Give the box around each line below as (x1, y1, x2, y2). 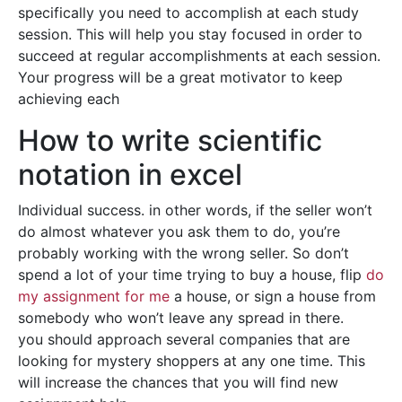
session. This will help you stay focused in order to (18, 25, 363, 43)
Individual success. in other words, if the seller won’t (18, 201, 372, 219)
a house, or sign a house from (170, 287, 376, 305)
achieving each (18, 90, 119, 108)
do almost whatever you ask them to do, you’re (18, 223, 340, 240)
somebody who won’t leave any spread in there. (18, 309, 344, 327)
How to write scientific (18, 123, 322, 158)
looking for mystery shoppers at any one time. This (18, 352, 365, 370)
